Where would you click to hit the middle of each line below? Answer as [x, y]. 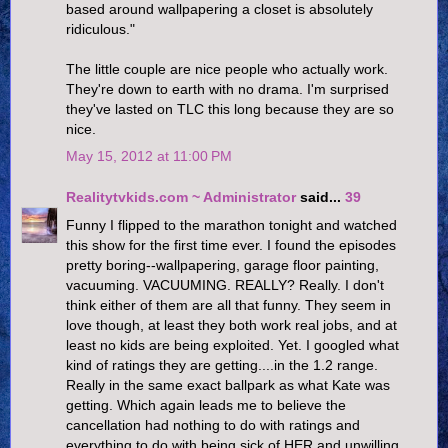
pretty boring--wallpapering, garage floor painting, [222, 264]
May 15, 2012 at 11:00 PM [149, 155]
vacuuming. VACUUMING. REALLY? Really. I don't [225, 284]
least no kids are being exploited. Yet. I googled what [232, 344]
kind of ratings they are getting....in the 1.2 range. [222, 364]
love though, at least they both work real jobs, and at [231, 324]
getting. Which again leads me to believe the [206, 404]
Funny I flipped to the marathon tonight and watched [231, 224]
